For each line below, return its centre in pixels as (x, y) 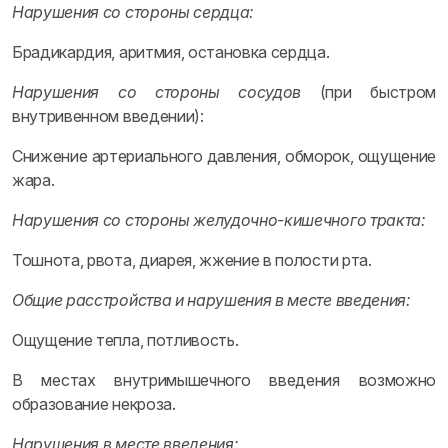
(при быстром (368, 92)
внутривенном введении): (108, 116)
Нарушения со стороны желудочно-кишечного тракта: (219, 220)
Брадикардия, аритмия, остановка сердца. (171, 52)
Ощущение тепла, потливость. (125, 340)
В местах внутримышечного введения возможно (224, 380)
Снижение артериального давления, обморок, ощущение (224, 156)
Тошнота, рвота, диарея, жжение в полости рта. (192, 260)
